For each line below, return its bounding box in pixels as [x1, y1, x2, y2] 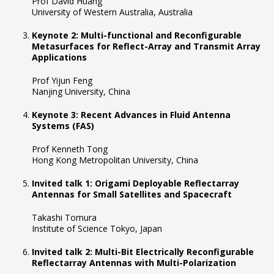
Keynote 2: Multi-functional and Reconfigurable [32, 29, 242, 42]
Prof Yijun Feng [32, 75, 92, 87]
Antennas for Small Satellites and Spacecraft [32, 188, 232, 201]
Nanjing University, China [32, 86, 130, 98]
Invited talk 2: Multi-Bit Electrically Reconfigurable [32, 246, 254, 258]
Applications [32, 51, 87, 64]
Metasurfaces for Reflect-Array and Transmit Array [32, 40, 261, 53]
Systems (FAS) [32, 120, 94, 132]
